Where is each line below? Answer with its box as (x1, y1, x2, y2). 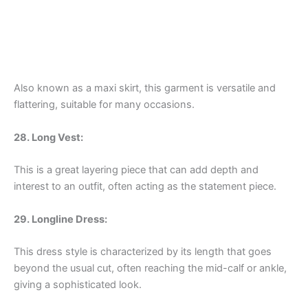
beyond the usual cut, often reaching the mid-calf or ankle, (14, 261, 287, 274)
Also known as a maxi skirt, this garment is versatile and (14, 82, 276, 95)
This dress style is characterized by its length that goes (14, 245, 272, 258)
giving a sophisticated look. (14, 278, 142, 291)
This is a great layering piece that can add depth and (14, 164, 258, 177)
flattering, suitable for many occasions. (14, 98, 195, 111)
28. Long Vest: (14, 131, 83, 144)
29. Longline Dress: (14, 212, 107, 225)
